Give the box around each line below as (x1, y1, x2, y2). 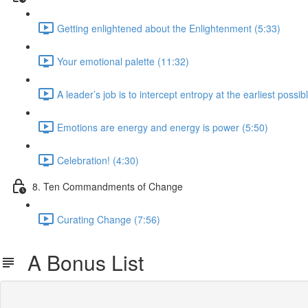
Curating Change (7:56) (57, 212, 160, 226)
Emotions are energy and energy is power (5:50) (57, 120, 268, 134)
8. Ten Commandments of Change (32, 179, 183, 193)
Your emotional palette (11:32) (57, 54, 189, 68)
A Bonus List (16, 247, 144, 277)
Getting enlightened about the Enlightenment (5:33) (57, 21, 280, 35)
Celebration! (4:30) (57, 153, 139, 167)
